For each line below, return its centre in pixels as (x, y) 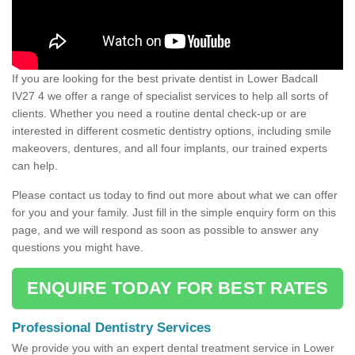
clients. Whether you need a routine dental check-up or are (159, 114)
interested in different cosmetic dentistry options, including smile (172, 131)
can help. (35, 166)
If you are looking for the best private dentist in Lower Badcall (165, 79)
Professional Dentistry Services (111, 328)
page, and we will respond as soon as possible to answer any (165, 230)
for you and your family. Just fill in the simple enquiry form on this (174, 213)
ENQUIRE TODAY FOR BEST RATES (177, 288)
